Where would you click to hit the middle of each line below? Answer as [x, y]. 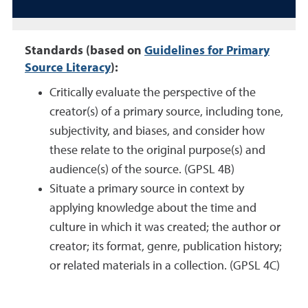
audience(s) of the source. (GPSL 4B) [142, 169]
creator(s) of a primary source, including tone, [166, 112]
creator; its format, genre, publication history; [166, 246]
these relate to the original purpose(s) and [157, 150]
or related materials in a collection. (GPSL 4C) [165, 266]
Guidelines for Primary [207, 51]
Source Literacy [68, 68]
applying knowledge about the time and [153, 208]
